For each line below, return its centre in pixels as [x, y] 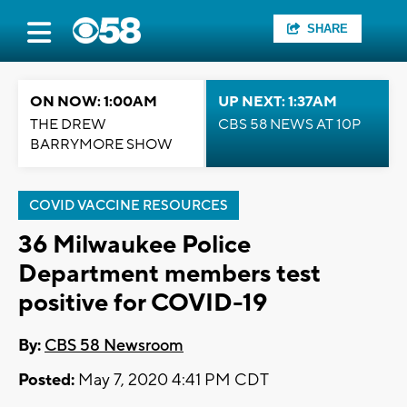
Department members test [169, 274]
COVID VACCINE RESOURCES [129, 206]
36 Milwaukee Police [134, 245]
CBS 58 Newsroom [114, 346]
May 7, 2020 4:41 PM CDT [172, 381]
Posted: [46, 381]
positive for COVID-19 [143, 303]
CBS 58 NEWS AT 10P [289, 124]
